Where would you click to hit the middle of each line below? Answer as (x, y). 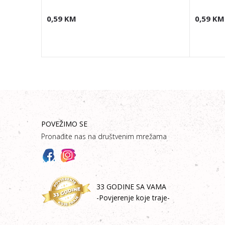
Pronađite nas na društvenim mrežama (104, 136)
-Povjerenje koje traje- (133, 198)
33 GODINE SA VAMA (131, 187)
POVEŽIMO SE (64, 124)
